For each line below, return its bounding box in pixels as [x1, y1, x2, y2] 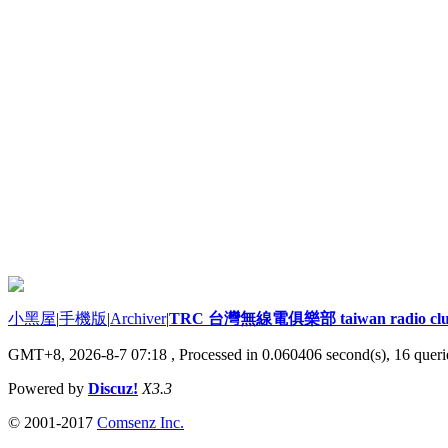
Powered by [8, 380, 88, 398]
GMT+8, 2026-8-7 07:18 [8, 346, 167, 364]
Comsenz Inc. [97, 414, 184, 432]
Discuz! [88, 380, 138, 398]
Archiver [110, 310, 166, 328]
